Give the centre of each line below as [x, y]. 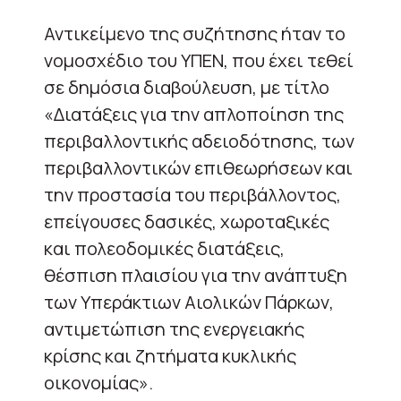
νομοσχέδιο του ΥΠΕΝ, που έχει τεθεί [199, 60]
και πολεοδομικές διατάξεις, [164, 248]
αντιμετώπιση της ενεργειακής [174, 328]
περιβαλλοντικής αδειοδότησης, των [199, 141]
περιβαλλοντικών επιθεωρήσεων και [198, 167]
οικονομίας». [98, 382]
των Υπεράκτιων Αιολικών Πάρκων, [189, 302]
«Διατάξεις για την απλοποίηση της [194, 114]
